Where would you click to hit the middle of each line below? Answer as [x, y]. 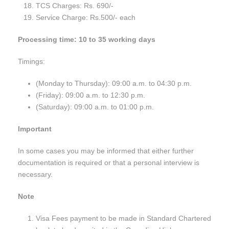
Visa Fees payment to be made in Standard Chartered [123, 219]
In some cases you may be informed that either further [106, 151]
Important [35, 129]
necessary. [35, 175]
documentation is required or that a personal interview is [109, 163]
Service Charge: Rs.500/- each [86, 18]
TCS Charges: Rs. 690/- [75, 6]
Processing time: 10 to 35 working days [87, 40]
